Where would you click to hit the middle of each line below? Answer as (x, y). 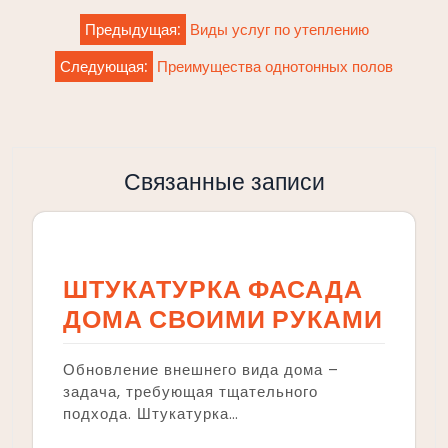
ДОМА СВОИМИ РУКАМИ (223, 319)
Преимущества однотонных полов (275, 66)
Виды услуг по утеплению (279, 29)
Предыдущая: (132, 29)
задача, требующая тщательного (190, 391)
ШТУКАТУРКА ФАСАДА (213, 289)
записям (59, 77)
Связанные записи (224, 181)
